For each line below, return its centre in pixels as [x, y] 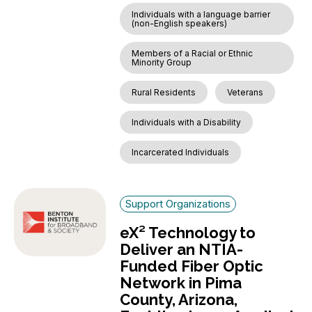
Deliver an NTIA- [182, 250]
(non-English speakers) [180, 24]
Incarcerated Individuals [181, 153]
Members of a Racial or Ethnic [193, 54]
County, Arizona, [179, 300]
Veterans [245, 93]
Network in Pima [181, 283]
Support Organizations [178, 204]
